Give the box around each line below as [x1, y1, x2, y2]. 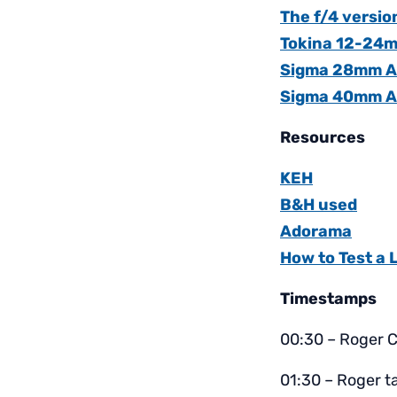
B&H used [280, 195, 357, 215]
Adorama [280, 222, 352, 242]
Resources [280, 128, 365, 148]
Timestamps [280, 289, 377, 309]
